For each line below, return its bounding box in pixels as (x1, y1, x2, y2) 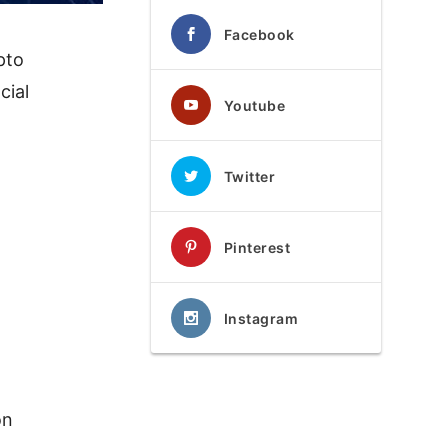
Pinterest (223, 239, 291, 256)
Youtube (223, 97, 286, 114)
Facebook (223, 26, 295, 43)
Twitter (223, 168, 276, 185)
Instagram (223, 310, 299, 327)
